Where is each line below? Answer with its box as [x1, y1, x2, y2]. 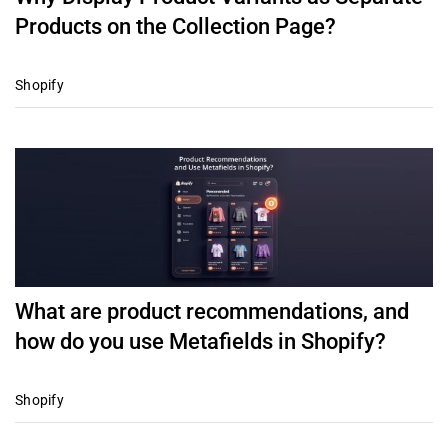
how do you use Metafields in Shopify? [14, 329, 386, 355]
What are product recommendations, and [14, 299, 409, 325]
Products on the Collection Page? [14, 13, 336, 39]
